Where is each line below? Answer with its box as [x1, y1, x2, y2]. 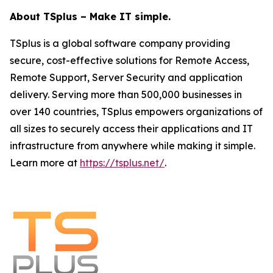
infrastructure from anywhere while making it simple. [10, 140, 255, 152]
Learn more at [10, 157, 77, 169]
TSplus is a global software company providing [10, 37, 230, 49]
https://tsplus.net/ [80, 157, 165, 169]
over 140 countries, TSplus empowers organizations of [10, 105, 263, 118]
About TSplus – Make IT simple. [10, 10, 171, 23]
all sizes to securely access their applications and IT [10, 122, 253, 135]
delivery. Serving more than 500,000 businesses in [10, 88, 242, 101]
